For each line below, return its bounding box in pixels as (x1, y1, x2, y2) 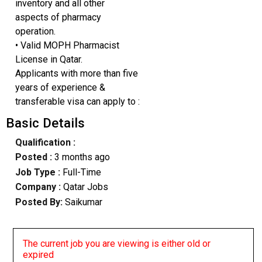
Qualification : (15, 137, 75, 149)
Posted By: (15, 196, 65, 208)
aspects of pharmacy (15, 11, 101, 23)
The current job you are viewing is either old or (23, 237, 211, 249)
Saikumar (64, 196, 102, 208)
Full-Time (62, 166, 101, 178)
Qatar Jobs (60, 181, 108, 193)
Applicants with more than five (15, 67, 138, 79)
